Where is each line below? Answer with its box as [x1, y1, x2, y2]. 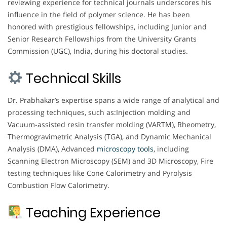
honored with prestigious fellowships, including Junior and [8, 21, 207, 31]
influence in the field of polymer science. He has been [8, 9, 190, 19]
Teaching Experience [22, 203, 161, 222]
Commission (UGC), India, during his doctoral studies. [8, 46, 188, 56]
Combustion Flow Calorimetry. [8, 180, 109, 190]
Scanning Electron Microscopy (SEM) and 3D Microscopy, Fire [8, 156, 213, 166]
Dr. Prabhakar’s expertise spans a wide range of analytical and [8, 95, 219, 105]
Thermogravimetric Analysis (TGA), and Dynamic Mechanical [8, 131, 211, 141]
